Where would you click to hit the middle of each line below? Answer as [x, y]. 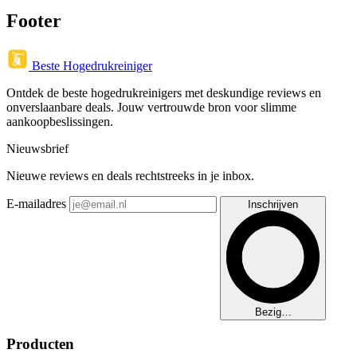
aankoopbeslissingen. [60, 122]
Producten [40, 343]
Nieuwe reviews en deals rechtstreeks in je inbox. [130, 176]
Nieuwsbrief [37, 149]
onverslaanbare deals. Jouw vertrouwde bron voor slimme [151, 108]
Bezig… [273, 312]
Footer [34, 21]
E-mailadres [36, 204]
